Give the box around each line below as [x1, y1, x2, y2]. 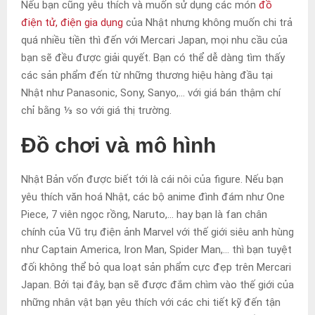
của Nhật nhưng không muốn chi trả [123, 15, 292, 29]
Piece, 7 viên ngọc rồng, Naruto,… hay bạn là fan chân [21, 207, 267, 221]
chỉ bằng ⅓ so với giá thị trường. [21, 103, 174, 117]
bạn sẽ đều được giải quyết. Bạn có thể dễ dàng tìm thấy [21, 51, 285, 64]
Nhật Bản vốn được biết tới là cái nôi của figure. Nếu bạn [21, 172, 283, 186]
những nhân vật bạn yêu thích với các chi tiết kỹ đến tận [21, 295, 281, 309]
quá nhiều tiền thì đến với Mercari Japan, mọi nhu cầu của [21, 33, 288, 46]
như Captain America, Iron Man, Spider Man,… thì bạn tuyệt [21, 243, 292, 256]
